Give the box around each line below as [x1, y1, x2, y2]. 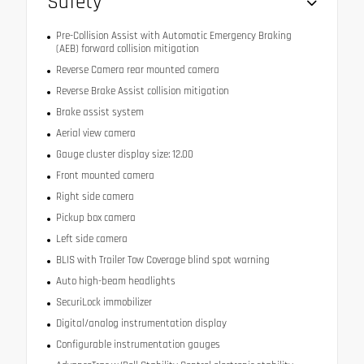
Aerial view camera [55, 127, 136, 141]
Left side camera [55, 232, 128, 246]
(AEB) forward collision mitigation [55, 42, 199, 56]
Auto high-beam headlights [55, 275, 175, 288]
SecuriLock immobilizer [55, 296, 152, 310]
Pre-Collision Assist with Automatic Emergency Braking [55, 29, 292, 43]
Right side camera [55, 190, 134, 204]
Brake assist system [55, 106, 144, 119]
